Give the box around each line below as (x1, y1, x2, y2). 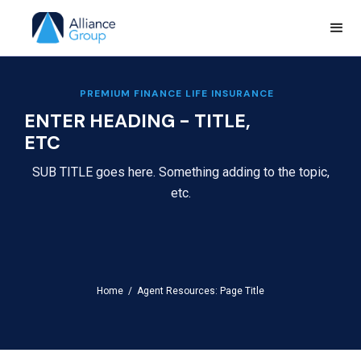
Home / (97, 285, 137, 297)
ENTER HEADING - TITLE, (24, 109, 251, 133)
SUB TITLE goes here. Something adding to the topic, (31, 164, 330, 180)
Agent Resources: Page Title (137, 285, 264, 297)
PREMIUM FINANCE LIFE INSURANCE (79, 87, 274, 100)
